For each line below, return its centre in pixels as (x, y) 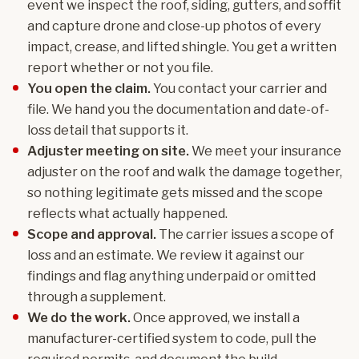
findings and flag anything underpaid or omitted (171, 276)
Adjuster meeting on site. (108, 151)
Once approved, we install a (215, 317)
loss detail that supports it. (108, 130)
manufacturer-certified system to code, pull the (172, 338)
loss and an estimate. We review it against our (166, 255)
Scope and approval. (92, 234)
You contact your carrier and (239, 88)
